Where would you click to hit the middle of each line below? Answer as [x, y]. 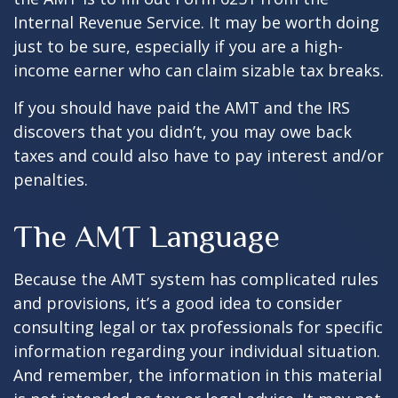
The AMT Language [147, 236]
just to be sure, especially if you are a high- [178, 46]
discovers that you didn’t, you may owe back [183, 131]
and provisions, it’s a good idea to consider [178, 303]
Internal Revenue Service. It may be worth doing [196, 22]
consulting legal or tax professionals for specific [198, 327]
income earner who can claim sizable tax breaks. [199, 70]
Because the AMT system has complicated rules [196, 279]
